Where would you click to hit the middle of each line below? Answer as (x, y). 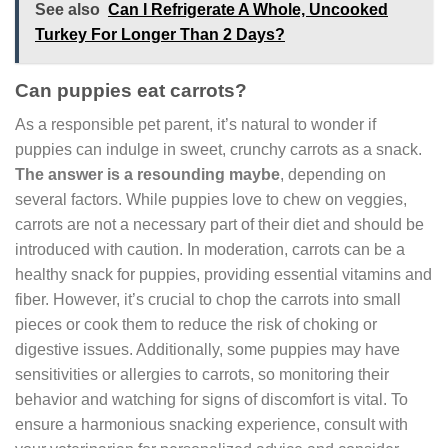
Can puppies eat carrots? (131, 90)
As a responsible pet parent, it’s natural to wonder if (195, 125)
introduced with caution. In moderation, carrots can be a (210, 250)
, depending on (333, 175)
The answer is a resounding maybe (147, 175)
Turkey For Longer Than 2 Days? (160, 34)
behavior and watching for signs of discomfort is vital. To (211, 400)
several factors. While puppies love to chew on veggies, (211, 200)
